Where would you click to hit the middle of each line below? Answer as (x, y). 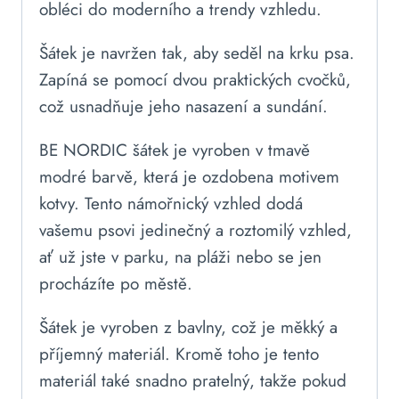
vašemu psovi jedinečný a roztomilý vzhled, (195, 230)
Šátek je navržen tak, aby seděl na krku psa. (197, 53)
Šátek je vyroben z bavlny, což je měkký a (188, 327)
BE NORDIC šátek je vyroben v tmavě (175, 150)
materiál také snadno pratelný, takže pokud (193, 380)
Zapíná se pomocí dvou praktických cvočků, (195, 79)
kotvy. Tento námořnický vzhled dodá (171, 203)
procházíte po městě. (118, 283)
